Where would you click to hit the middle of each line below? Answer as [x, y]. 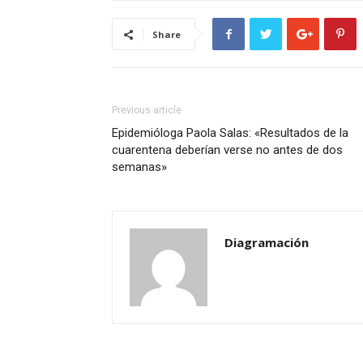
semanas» [139, 167]
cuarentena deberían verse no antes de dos [227, 150]
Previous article [147, 110]
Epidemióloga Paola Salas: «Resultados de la [230, 133]
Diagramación [267, 242]
